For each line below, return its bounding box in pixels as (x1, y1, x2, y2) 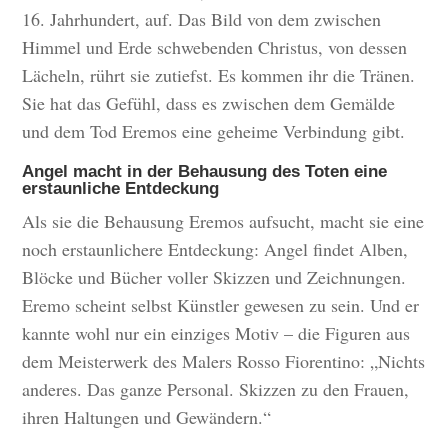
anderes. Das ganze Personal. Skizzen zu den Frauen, (22, 377, 410, 402)
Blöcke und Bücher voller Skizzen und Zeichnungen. (22, 265, 407, 290)
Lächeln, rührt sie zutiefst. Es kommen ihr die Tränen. (22, 63, 416, 88)
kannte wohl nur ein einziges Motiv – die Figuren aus (22, 321, 411, 346)
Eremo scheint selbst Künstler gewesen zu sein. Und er (22, 293, 420, 318)
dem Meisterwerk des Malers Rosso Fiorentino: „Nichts (22, 349, 426, 374)
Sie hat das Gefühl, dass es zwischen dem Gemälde (22, 91, 396, 116)
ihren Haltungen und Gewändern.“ (22, 405, 272, 430)
